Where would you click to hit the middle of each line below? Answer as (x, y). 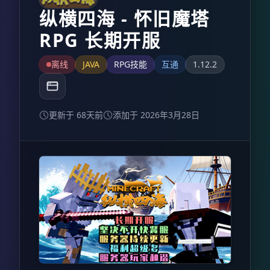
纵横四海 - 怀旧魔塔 (124, 18)
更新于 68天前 (76, 115)
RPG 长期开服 (100, 40)
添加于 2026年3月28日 (156, 115)
